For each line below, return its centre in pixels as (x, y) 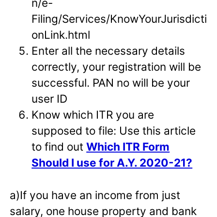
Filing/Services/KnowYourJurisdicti (119, 19)
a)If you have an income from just (95, 195)
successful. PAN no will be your (111, 83)
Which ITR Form (128, 147)
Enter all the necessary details (108, 51)
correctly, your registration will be (116, 67)
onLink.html (61, 35)
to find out (59, 147)
